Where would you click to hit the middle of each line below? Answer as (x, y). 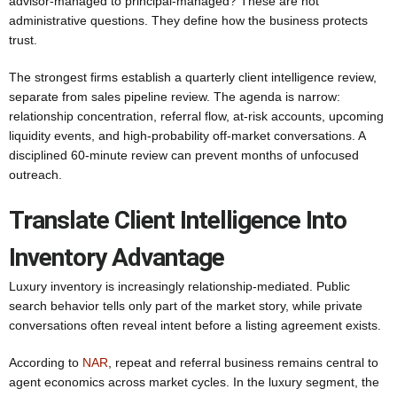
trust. (23, 40)
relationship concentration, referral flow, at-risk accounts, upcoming (196, 116)
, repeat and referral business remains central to (243, 362)
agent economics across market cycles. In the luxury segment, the (194, 382)
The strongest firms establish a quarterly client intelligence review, (193, 77)
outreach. (35, 175)
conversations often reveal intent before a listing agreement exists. (195, 325)
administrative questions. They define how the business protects (188, 20)
